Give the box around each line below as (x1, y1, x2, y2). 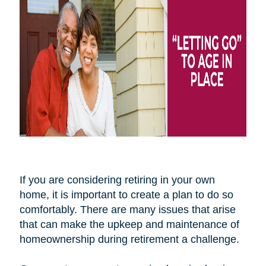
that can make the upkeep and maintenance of (19, 218, 239, 230)
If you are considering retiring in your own (19, 173, 215, 186)
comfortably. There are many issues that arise (19, 203, 236, 216)
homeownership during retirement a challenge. (19, 233, 242, 245)
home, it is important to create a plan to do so (19, 188, 233, 201)
